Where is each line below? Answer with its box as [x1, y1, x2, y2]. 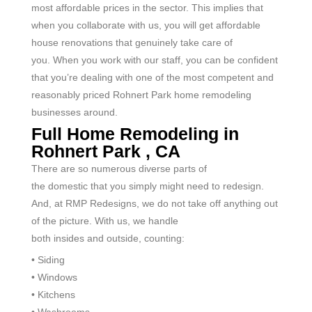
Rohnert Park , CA [31, 141, 180, 161]
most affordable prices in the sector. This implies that [31, 1, 263, 13]
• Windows [31, 271, 77, 283]
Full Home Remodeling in [31, 123, 239, 143]
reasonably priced [31, 88, 113, 100]
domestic [48, 180, 88, 192]
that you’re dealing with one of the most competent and [31, 71, 274, 83]
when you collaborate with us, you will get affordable [31, 19, 260, 31]
